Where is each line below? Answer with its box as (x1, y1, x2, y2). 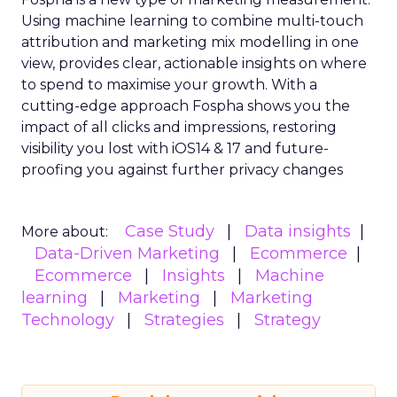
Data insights (245, 221, 351, 241)
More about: (21, 222, 108, 240)
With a (271, 75, 317, 93)
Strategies (144, 309, 224, 330)
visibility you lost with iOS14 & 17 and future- (21, 139, 329, 157)
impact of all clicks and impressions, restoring (21, 118, 337, 136)
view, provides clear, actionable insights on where (21, 54, 367, 72)
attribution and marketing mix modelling (21, 33, 315, 51)
